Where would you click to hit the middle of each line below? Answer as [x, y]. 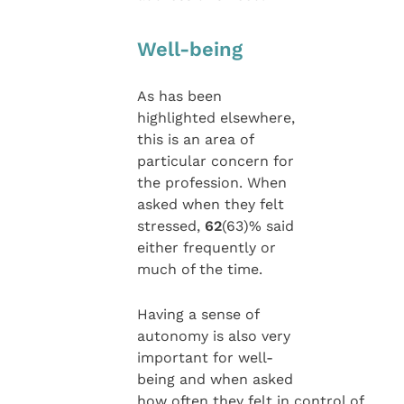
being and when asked [215, 380]
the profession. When [211, 182]
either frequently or [206, 247]
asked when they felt [210, 204]
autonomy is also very [213, 336]
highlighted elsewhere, [216, 117]
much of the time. [199, 269]
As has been [179, 96]
